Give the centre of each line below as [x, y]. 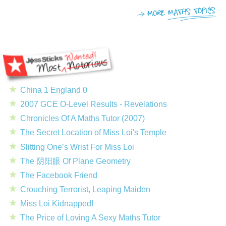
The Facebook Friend [59, 175]
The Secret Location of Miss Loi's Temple [93, 133]
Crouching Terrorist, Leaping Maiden [85, 190]
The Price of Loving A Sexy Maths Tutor [90, 218]
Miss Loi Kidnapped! [57, 204]
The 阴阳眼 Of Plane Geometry [75, 161]
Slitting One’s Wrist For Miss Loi [77, 147]
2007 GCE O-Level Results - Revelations [94, 104]
